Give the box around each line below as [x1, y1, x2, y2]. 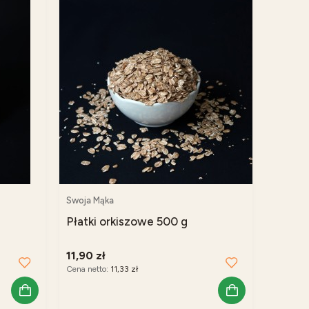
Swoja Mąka [66, 195, 114, 206]
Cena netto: [66, 264, 110, 275]
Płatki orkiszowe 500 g [66, 215, 188, 229]
